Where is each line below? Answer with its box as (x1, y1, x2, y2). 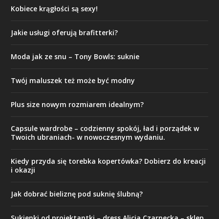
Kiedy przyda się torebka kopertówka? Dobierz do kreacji (11, 156, 206, 166)
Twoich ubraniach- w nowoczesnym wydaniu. (11, 132, 166, 142)
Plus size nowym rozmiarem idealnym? (11, 100, 144, 109)
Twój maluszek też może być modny (11, 76, 135, 86)
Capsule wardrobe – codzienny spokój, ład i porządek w (11, 124, 199, 133)
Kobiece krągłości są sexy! (11, 4, 98, 14)
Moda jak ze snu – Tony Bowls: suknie (11, 52, 140, 62)
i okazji (11, 165, 36, 175)
